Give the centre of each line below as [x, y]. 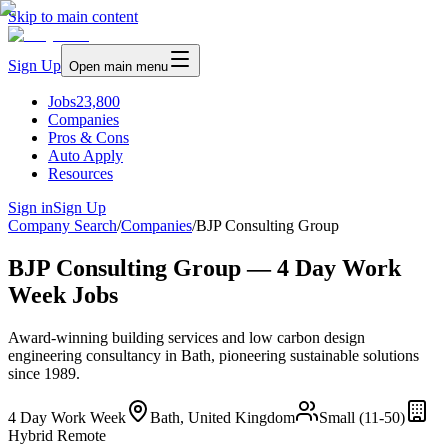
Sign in [30, 207]
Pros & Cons [88, 137]
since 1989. [44, 373]
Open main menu [118, 66]
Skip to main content [73, 16]
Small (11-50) [362, 417]
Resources [80, 173]
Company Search [62, 225]
